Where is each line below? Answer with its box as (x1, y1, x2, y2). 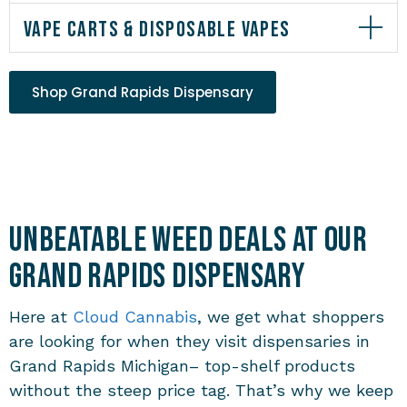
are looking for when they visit (9, 331, 253, 351)
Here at (9, 306, 73, 326)
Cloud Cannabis (73, 306, 197, 326)
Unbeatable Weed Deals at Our (9, 219, 368, 261)
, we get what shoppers (197, 306, 384, 326)
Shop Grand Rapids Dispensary (32, 82, 253, 102)
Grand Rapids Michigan (9, 355, 189, 375)
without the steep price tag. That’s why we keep (9, 380, 393, 400)
